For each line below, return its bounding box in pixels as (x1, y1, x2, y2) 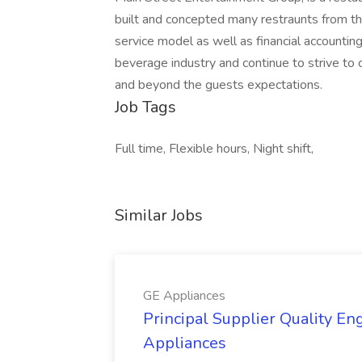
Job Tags (115, 96, 176, 118)
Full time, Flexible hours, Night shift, (115, 140, 314, 158)
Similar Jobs (115, 204, 203, 226)
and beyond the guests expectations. (115, 76, 322, 94)
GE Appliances (143, 287, 225, 305)
